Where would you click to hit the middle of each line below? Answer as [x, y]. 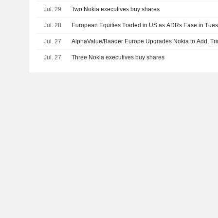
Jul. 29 [52, 9]
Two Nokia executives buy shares [116, 9]
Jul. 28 [52, 25]
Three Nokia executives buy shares [118, 57]
